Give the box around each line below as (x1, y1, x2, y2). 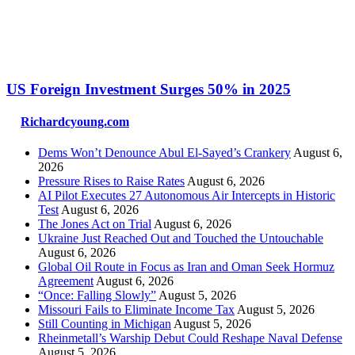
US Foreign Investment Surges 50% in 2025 (6, 80, 291, 97)
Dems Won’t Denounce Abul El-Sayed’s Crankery (38, 146, 291, 160)
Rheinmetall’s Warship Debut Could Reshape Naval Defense (38, 331, 342, 345)
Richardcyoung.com (21, 114, 129, 128)
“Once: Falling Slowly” (38, 288, 156, 303)
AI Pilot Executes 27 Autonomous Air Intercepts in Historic (38, 189, 335, 203)
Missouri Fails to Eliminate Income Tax (38, 303, 235, 317)
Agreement (38, 274, 94, 288)
